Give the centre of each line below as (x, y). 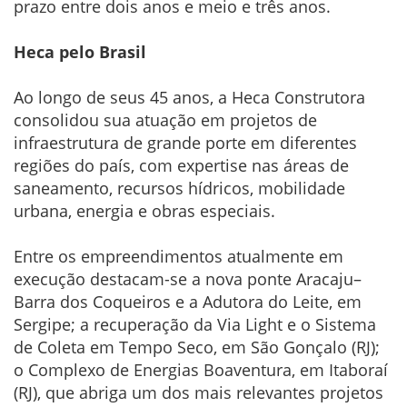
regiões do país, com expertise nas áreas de (181, 165)
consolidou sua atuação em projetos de (165, 119)
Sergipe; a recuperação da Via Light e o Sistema (195, 324)
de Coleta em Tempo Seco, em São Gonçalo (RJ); (197, 347)
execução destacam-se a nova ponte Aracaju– (188, 278)
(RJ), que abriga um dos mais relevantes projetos (199, 392)
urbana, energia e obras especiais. (144, 210)
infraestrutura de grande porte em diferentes (185, 142)
